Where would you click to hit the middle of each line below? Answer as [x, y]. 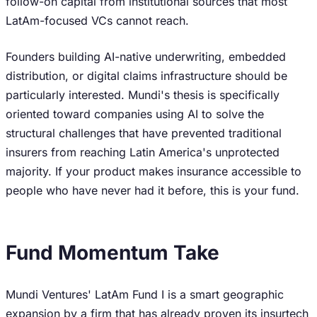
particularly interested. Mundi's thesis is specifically [143, 95]
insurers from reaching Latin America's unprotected [143, 152]
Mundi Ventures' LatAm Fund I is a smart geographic [145, 294]
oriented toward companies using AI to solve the [135, 114]
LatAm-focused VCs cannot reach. [97, 21]
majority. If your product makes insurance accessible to [154, 171]
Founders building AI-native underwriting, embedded [146, 57]
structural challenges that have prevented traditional [144, 133]
